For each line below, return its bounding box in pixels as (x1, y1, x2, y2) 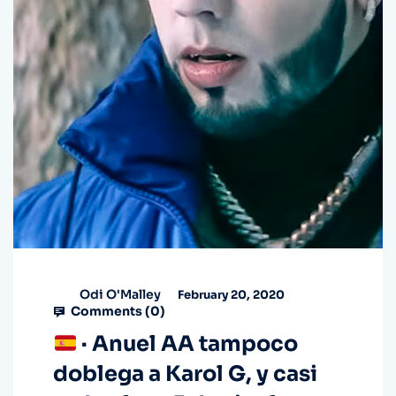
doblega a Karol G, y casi (53, 361, 317, 388)
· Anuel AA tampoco (77, 331, 299, 358)
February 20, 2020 (175, 286, 285, 302)
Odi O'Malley (80, 286, 161, 302)
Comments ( (68, 303, 150, 320)
